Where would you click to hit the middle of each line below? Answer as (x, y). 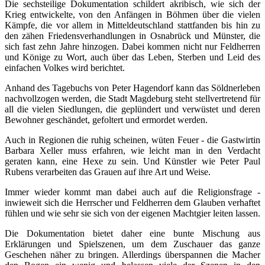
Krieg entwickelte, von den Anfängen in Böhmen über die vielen (132, 15)
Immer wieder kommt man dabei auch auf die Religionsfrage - (132, 192)
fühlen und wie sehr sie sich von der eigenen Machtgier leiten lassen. (132, 214)
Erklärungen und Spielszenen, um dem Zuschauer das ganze (132, 244)
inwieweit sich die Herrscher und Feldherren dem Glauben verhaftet (132, 203)
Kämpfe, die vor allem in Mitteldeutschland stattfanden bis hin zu (132, 25)
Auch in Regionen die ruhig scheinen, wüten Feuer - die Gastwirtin (132, 140)
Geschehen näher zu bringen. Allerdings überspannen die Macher (132, 255)
